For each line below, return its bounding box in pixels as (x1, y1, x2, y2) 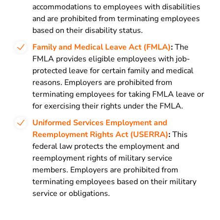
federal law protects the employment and (32, 141, 179, 152)
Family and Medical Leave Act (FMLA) (32, 42, 171, 53)
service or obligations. (32, 188, 110, 199)
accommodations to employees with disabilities (32, 1, 200, 12)
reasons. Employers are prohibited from (32, 77, 172, 88)
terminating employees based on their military (32, 176, 196, 187)
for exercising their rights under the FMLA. (32, 101, 183, 111)
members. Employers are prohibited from (32, 165, 178, 175)
